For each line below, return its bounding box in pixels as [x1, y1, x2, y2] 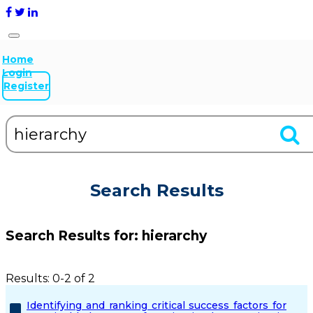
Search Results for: [6, 228, 142, 244]
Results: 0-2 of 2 [6, 272, 95, 285]
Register [3, 80, 49, 92]
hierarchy [142, 228, 207, 244]
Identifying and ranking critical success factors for [27, 299, 286, 312]
